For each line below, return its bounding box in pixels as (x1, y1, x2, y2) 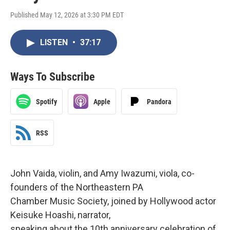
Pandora (147, 97, 171, 106)
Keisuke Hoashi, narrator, (10, 209, 110, 221)
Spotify (36, 97, 57, 106)
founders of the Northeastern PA (10, 182, 143, 193)
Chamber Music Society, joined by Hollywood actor (10, 196, 216, 207)
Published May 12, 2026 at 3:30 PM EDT (10, 11, 124, 20)
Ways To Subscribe (10, 70, 95, 84)
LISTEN (40, 37, 70, 48)
